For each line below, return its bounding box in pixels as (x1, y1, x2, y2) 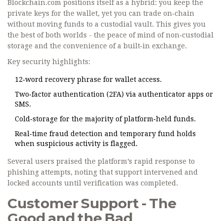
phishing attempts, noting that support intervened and (7, 168, 198, 177)
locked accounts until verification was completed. (7, 179, 178, 187)
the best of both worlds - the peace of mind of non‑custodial (7, 31, 214, 39)
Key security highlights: (7, 58, 90, 66)
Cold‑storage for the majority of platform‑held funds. (15, 115, 196, 123)
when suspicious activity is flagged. (15, 140, 138, 148)
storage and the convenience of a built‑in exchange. (7, 42, 187, 50)
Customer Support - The (7, 195, 177, 212)
